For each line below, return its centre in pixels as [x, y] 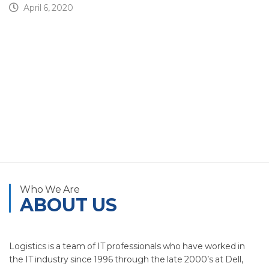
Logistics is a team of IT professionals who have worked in [127, 246]
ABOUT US [68, 205]
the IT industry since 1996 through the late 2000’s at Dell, [126, 259]
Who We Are [50, 189]
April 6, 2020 [48, 8]
